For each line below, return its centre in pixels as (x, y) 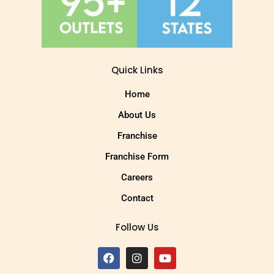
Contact (137, 198)
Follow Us (137, 228)
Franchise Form (137, 157)
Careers (137, 178)
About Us (137, 115)
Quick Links (137, 70)
